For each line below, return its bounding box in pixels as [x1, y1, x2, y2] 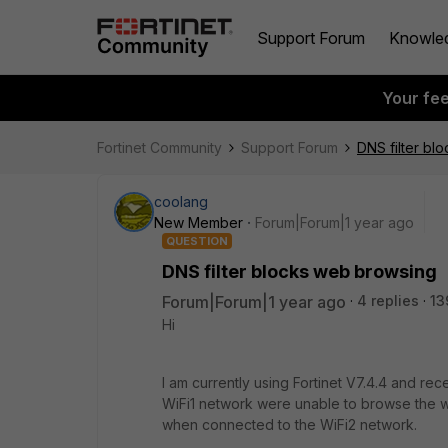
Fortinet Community [97, 139, 222, 156]
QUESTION [166, 234, 228, 248]
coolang [154, 193, 208, 210]
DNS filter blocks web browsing [162, 261, 437, 282]
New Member [154, 214, 243, 231]
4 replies [357, 292, 419, 309]
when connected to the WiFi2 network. [162, 416, 417, 433]
